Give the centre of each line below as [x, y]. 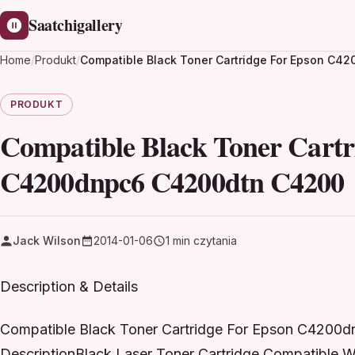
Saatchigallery [76, 25]
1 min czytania [201, 240]
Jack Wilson [47, 240]
